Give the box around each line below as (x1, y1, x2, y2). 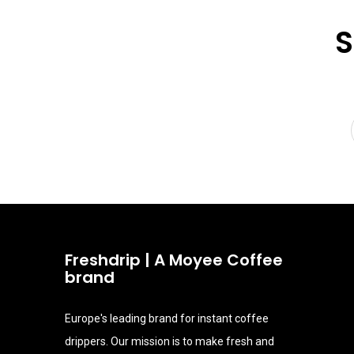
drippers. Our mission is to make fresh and (65, 335, 274, 348)
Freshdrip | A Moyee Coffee (65, 249, 283, 272)
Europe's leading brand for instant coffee (65, 312, 269, 326)
